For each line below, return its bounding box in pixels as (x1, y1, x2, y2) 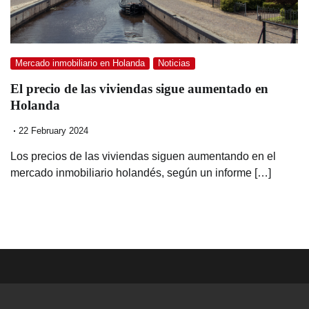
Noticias (158, 59, 190, 69)
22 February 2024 (19, 126, 88, 136)
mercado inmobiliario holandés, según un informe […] (10, 166, 271, 179)
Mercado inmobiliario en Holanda (15, 59, 145, 69)
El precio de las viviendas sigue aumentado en (10, 81, 268, 96)
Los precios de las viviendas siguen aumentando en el (10, 150, 276, 162)
